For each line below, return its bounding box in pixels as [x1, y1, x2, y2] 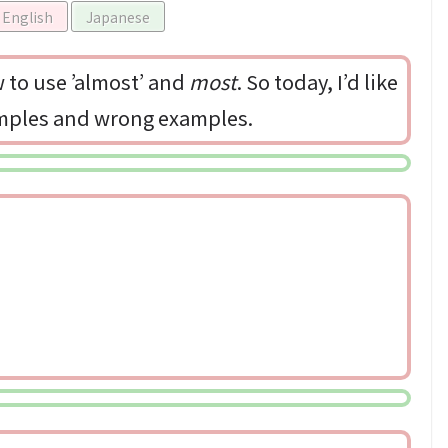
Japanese [86, 7, 150, 27]
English [2, 7, 53, 27]
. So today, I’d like [237, 66, 398, 96]
